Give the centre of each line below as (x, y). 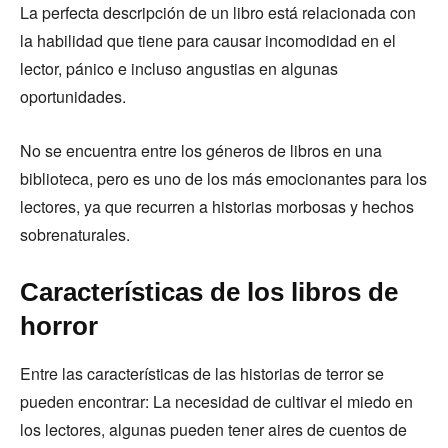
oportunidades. (75, 96)
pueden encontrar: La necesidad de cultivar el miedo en (216, 401)
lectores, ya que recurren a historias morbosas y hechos (217, 206)
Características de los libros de (209, 292)
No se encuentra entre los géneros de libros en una (201, 150)
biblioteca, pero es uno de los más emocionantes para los (223, 178)
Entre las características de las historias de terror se (202, 373)
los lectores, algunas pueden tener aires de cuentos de (213, 429)
